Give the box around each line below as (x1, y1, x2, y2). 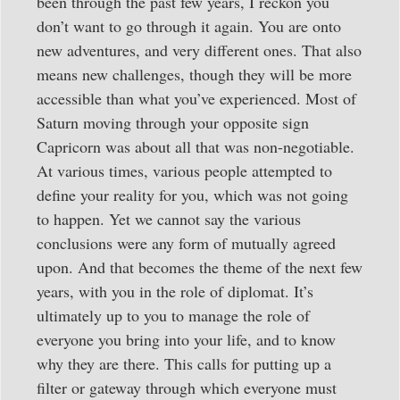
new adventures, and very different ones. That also (37, 38, 362, 61)
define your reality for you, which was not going (37, 183, 348, 205)
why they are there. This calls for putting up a (37, 352, 331, 374)
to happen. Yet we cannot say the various (37, 207, 301, 229)
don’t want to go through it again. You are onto (37, 14, 341, 37)
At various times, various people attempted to (37, 159, 332, 181)
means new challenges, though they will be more (37, 62, 352, 85)
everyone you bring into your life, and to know (37, 328, 336, 350)
